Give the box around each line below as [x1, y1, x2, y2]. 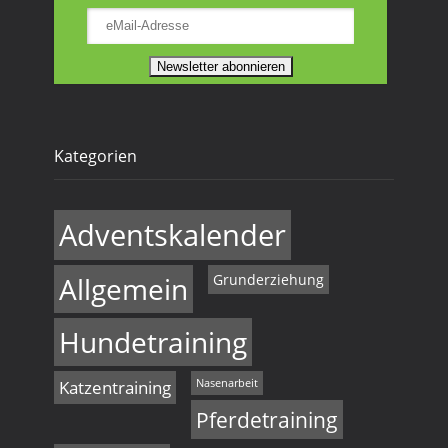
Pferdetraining [196, 404, 338, 434]
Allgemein [59, 269, 188, 308]
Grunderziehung [213, 269, 324, 289]
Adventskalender [59, 214, 286, 255]
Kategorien [54, 144, 137, 167]
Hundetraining [59, 322, 247, 361]
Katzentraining [59, 375, 171, 399]
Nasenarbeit [196, 375, 258, 390]
